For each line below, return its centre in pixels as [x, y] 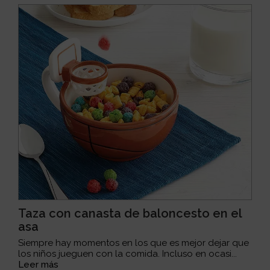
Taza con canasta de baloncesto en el [130, 213]
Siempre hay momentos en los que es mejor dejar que [134, 243]
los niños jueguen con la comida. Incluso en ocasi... [128, 253]
